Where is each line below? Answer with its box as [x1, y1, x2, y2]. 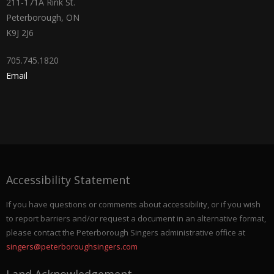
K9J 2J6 [6, 27, 34, 39]
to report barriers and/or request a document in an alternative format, [6, 212, 266, 224]
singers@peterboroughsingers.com [6, 240, 138, 252]
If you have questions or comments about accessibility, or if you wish [6, 198, 261, 210]
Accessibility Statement [6, 172, 130, 188]
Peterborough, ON [6, 12, 80, 24]
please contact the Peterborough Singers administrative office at [6, 226, 245, 238]
